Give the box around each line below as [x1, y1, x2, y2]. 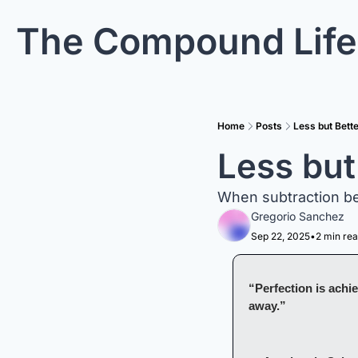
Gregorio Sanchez [251, 209, 344, 223]
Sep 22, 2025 [251, 230, 310, 242]
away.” [249, 299, 286, 312]
